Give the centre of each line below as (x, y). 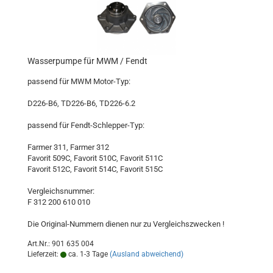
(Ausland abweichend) (147, 254)
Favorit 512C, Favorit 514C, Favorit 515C (95, 169)
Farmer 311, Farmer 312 (68, 147)
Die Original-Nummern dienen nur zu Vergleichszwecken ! (126, 224)
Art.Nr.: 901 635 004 (61, 244)
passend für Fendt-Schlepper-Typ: (86, 125)
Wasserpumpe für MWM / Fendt (87, 61)
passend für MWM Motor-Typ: (79, 81)
